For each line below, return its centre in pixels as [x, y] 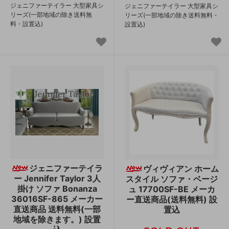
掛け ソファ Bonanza [57, 188]
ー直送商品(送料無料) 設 [172, 199]
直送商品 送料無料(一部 [57, 209]
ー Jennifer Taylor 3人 [57, 178]
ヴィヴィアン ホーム [181, 168]
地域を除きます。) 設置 [57, 219]
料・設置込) [27, 24]
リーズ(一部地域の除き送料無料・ [172, 15]
